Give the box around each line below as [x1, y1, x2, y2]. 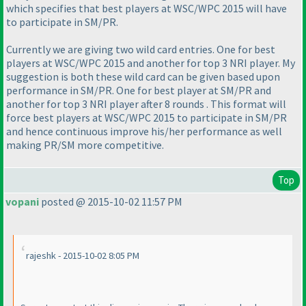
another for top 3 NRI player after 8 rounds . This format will [6, 97, 286, 111]
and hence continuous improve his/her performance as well [6, 124, 282, 139]
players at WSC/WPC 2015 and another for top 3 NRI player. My [6, 56, 295, 70]
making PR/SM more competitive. [6, 138, 164, 152]
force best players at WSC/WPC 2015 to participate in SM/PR [6, 111, 287, 125]
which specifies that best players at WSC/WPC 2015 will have [6, 1, 287, 16]
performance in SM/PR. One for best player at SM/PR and [6, 83, 271, 98]
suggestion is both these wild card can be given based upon [6, 70, 280, 84]
